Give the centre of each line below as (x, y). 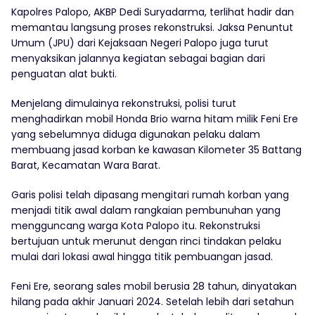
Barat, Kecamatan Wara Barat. (86, 166)
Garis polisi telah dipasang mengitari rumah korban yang (150, 195)
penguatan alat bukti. (64, 74)
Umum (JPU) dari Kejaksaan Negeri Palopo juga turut (140, 43)
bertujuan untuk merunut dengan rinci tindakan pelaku (146, 242)
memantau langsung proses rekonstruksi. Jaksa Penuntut (152, 28)
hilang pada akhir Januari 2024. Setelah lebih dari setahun (153, 302)
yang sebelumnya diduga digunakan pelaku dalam (136, 135)
